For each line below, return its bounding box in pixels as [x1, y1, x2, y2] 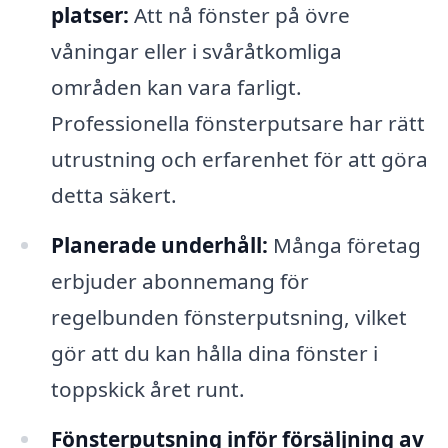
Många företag [267, 230, 421, 259]
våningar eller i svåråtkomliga [50, 36, 342, 65]
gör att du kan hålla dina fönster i [50, 338, 378, 367]
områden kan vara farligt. [50, 72, 302, 101]
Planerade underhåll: [50, 230, 268, 259]
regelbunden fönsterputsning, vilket [50, 302, 407, 331]
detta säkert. [50, 180, 177, 209]
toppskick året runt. [50, 374, 245, 403]
